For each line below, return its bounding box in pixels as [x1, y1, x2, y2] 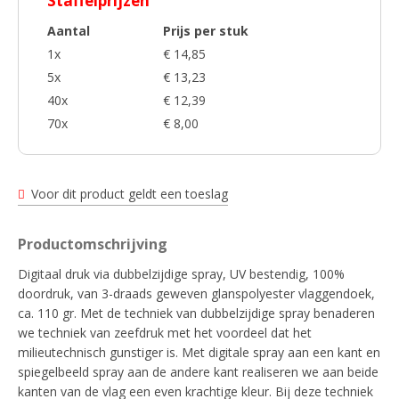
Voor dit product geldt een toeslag [31, 185, 228, 202]
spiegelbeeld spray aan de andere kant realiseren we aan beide [18, 363, 379, 380]
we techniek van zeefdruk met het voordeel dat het [18, 324, 312, 341]
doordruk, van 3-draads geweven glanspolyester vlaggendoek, [18, 285, 375, 302]
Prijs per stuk [163, 22, 248, 39]
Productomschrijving [18, 234, 167, 254]
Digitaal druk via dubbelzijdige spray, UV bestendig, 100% [18, 265, 345, 282]
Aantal [47, 22, 90, 39]
